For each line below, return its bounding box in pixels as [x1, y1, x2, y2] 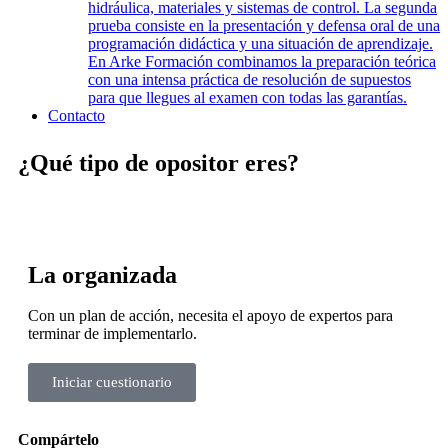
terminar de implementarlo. [28, 325, 197, 342]
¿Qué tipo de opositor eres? [18, 150, 299, 176]
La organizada [28, 262, 177, 288]
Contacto [48, 107, 105, 124]
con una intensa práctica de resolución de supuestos [88, 71, 411, 88]
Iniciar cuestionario [52, 374, 172, 390]
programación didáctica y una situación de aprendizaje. [88, 35, 433, 52]
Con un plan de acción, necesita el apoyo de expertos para [28, 307, 393, 324]
